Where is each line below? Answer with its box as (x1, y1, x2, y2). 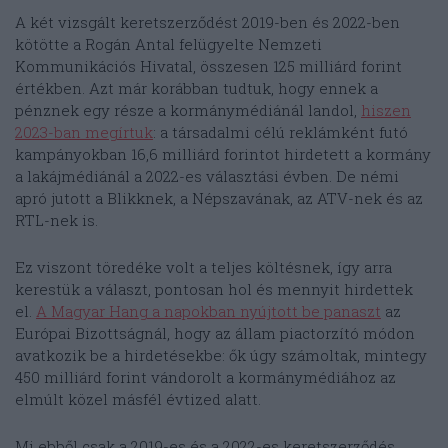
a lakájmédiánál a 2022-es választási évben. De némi (15, 166, 399, 187)
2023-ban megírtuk (15, 122, 153, 143)
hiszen (361, 100, 411, 121)
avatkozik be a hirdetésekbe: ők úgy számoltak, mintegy (15, 345, 427, 366)
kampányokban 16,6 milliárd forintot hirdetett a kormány (15, 144, 431, 165)
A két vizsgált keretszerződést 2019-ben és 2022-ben (15, 12, 400, 33)
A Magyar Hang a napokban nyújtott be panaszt (36, 301, 381, 322)
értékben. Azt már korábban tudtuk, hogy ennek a (15, 78, 378, 99)
